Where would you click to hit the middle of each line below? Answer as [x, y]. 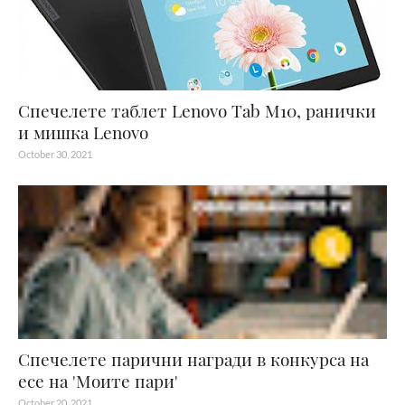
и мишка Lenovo [83, 132]
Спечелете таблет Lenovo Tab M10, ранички [197, 110]
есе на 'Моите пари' [98, 381]
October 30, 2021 [55, 154]
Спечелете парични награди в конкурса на [193, 359]
